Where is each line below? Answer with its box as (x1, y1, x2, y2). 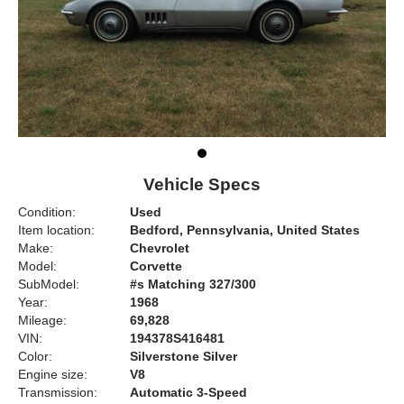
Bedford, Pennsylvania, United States (130, 223, 360, 238)
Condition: (18, 205, 76, 220)
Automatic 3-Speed (130, 385, 247, 400)
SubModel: (18, 277, 79, 292)
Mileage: (18, 313, 67, 328)
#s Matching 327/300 (130, 277, 256, 292)
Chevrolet (130, 241, 189, 256)
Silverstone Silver (130, 349, 237, 364)
